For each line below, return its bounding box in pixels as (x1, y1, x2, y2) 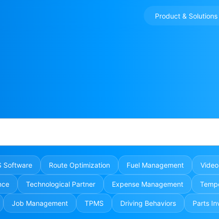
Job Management (12, 199, 68, 207)
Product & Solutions (155, 11, 218, 20)
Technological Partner (26, 180, 95, 188)
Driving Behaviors (120, 199, 176, 207)
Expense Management (112, 180, 183, 188)
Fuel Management (127, 161, 184, 169)
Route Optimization (49, 161, 110, 169)
